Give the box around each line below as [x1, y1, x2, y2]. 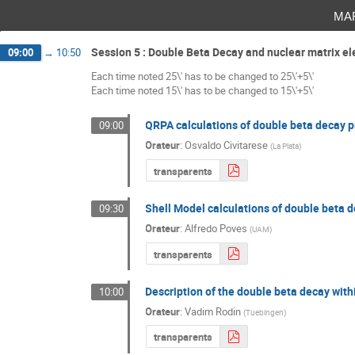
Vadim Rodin [185, 303, 242, 319]
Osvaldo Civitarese [185, 137, 269, 152]
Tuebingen [246, 306, 284, 318]
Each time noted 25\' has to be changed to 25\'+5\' [91, 68, 314, 83]
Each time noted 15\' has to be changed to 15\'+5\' [91, 82, 314, 97]
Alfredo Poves [185, 220, 248, 235]
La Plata [273, 139, 300, 151]
